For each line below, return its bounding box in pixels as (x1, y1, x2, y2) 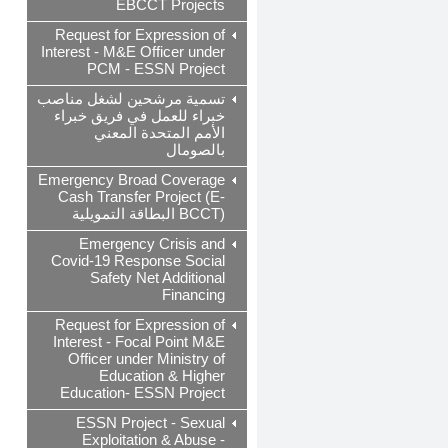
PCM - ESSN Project (87, 61, 225, 77)
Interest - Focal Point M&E (53, 334, 225, 350)
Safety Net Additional (90, 270, 225, 286)
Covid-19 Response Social (51, 253, 225, 269)
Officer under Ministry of (68, 351, 225, 367)
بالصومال (166, 142, 225, 158)
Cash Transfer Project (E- (58, 189, 225, 205)
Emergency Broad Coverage (38, 172, 225, 188)
